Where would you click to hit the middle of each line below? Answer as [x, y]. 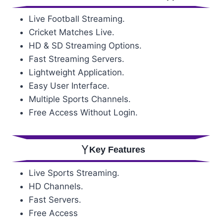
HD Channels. [56, 186]
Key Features [117, 149]
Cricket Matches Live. [72, 32]
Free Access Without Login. [83, 112]
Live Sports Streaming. [74, 173]
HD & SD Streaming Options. [85, 45]
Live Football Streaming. [77, 19]
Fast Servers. [55, 199]
